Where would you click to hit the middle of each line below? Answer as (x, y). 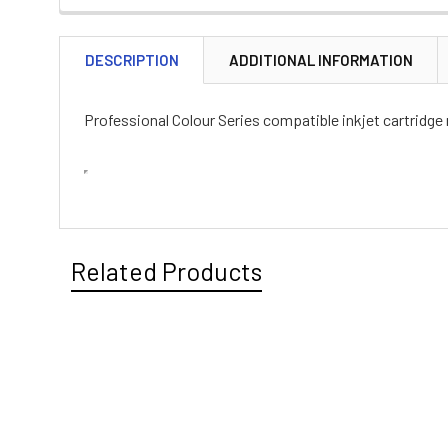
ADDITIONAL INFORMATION (321, 60)
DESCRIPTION (132, 60)
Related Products (166, 271)
